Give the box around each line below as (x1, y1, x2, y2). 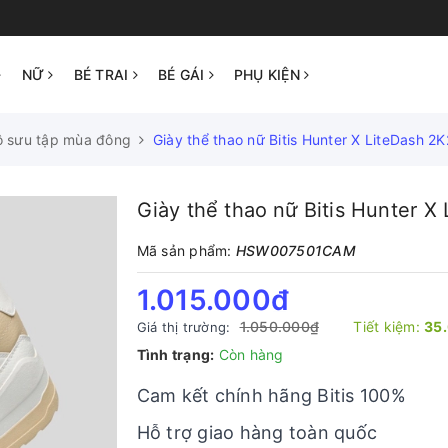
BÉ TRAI (73, 66, 133, 83)
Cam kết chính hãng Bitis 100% (136, 385, 406, 406)
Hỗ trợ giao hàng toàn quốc (136, 422, 377, 443)
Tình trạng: (136, 346, 215, 363)
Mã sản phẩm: (136, 242, 236, 259)
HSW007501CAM (235, 242, 356, 259)
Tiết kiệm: (353, 318, 424, 335)
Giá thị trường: (136, 319, 235, 335)
